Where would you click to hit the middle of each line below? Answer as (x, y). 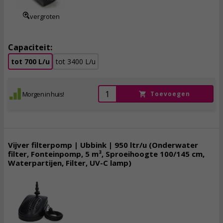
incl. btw (185, 213)
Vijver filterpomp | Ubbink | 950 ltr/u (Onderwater (103, 145)
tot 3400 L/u (76, 61)
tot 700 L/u (30, 61)
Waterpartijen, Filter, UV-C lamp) (70, 163)
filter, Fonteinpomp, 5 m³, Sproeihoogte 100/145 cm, (106, 154)
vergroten (45, 16)
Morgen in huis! (43, 94)
